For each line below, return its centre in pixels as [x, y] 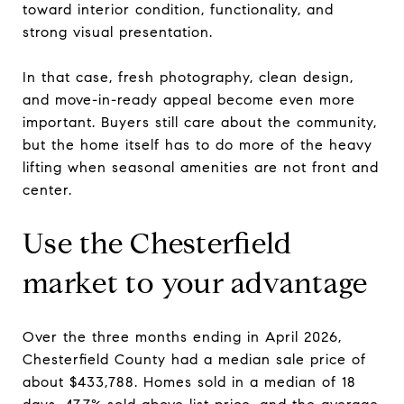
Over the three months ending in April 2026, [182, 336]
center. [47, 189]
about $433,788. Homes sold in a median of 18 [189, 381]
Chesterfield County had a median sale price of [194, 359]
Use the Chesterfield [157, 243]
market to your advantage [195, 283]
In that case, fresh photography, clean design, [188, 77]
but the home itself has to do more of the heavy [197, 144]
